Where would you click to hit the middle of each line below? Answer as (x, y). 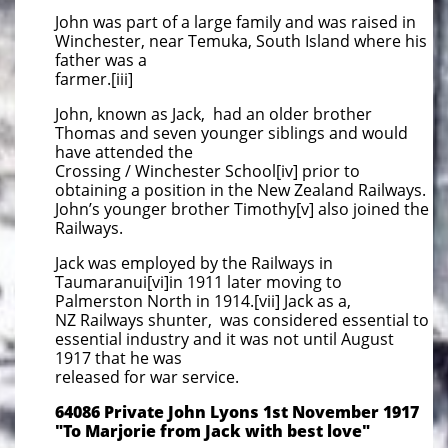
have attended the (124, 152)
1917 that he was (118, 358)
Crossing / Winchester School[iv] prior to (207, 171)
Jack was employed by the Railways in (194, 263)
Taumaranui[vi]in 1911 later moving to (198, 282)
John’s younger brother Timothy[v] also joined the (242, 209)
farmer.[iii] (94, 79)
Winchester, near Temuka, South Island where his (241, 41)
